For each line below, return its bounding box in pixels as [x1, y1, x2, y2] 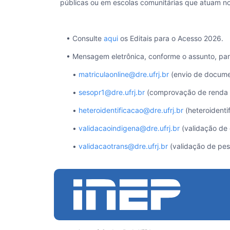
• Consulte [60, 34, 104, 43]
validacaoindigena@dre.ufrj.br [79, 124, 180, 132]
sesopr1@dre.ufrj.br [79, 88, 145, 97]
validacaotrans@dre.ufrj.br [79, 142, 168, 150]
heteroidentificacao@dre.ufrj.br [79, 106, 183, 114]
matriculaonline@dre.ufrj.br [79, 70, 169, 79]
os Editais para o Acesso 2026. [118, 34, 223, 43]
